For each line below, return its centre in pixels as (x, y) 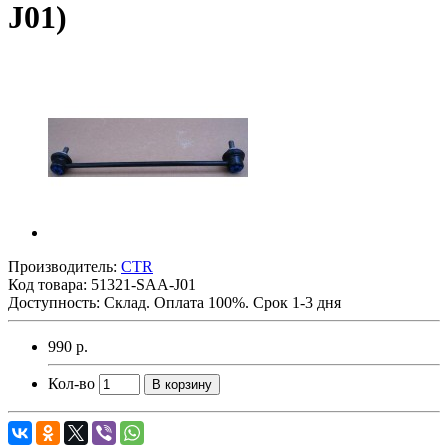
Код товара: (49, 284)
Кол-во (71, 383)
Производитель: (64, 266)
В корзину (182, 384)
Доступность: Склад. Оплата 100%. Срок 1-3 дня (174, 302)
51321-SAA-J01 (143, 284)
